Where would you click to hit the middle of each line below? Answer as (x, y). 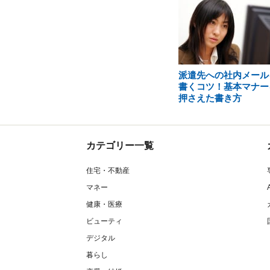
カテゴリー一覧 (120, 146)
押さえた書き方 (210, 98)
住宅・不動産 (108, 171)
